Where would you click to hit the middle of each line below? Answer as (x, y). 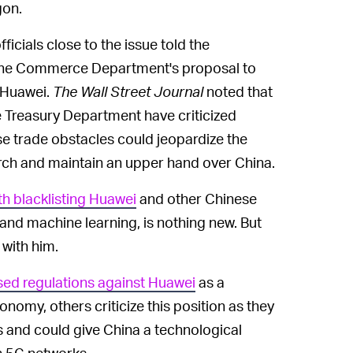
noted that (240, 91)
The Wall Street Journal (130, 91)
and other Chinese (196, 198)
